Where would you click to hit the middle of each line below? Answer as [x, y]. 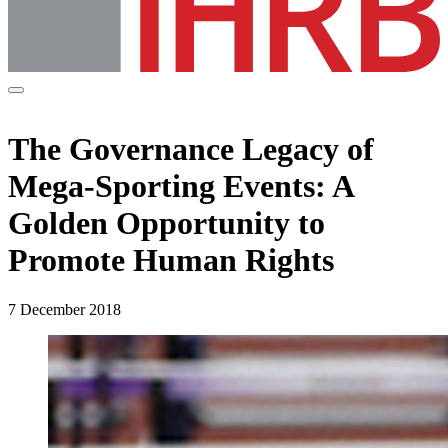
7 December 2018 [64, 309]
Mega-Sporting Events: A [180, 186]
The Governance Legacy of [191, 149]
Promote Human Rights [171, 260]
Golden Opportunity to [166, 223]
